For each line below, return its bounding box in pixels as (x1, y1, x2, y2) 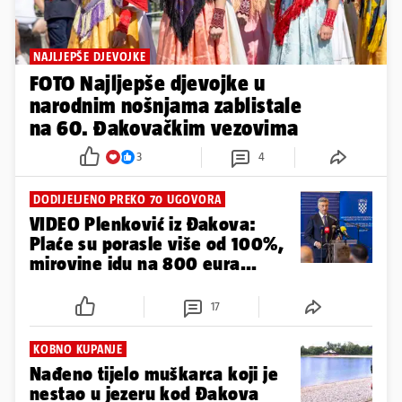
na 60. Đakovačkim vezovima (30, 115, 299, 140)
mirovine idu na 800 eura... (30, 252, 258, 274)
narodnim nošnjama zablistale (30, 92, 302, 118)
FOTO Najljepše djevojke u (30, 70, 265, 95)
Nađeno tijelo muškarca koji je (30, 363, 278, 384)
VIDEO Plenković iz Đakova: (30, 213, 257, 234)
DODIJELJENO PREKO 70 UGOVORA (33, 191, 222, 206)
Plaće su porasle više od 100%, (30, 232, 284, 254)
